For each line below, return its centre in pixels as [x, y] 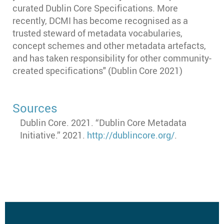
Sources [35, 108]
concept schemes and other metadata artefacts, [109, 45]
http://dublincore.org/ [131, 135]
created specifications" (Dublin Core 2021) [97, 70]
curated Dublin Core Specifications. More [95, 8]
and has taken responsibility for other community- [112, 58]
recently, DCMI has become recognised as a [100, 20]
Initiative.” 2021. [53, 135]
